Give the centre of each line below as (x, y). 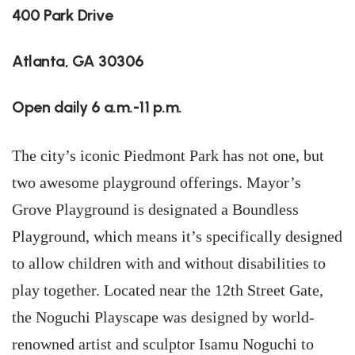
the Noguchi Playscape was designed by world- (163, 317)
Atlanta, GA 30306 (78, 61)
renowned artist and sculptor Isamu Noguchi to (163, 344)
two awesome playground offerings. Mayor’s (157, 182)
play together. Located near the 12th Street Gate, (168, 290)
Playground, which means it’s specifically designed (177, 236)
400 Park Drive (62, 15)
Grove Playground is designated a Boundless (155, 209)
